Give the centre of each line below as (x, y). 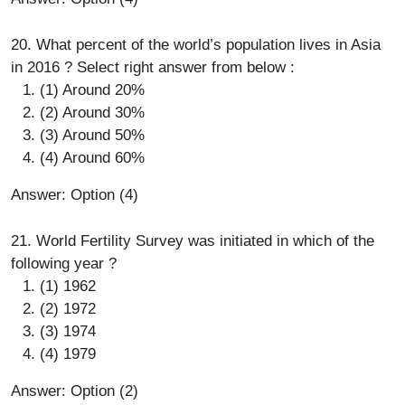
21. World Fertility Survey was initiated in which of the (193, 240)
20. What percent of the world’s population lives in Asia (196, 44)
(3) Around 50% (92, 135)
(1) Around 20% (92, 89)
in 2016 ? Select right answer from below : (153, 67)
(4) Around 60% (92, 157)
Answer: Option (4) (75, 194)
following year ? (64, 263)
